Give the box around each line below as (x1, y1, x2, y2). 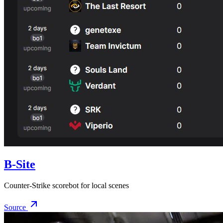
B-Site (4, 158, 35, 171)
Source (4, 203, 28, 212)
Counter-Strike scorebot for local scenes (4, 181, 129, 190)
